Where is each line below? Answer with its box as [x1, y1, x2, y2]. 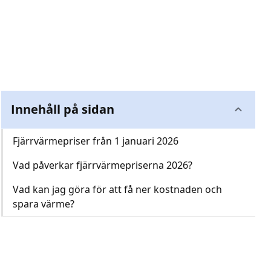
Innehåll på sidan [11, 101, 114, 117]
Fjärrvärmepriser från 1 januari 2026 [13, 134, 178, 148]
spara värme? [13, 197, 74, 211]
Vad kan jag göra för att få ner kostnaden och [13, 183, 222, 196]
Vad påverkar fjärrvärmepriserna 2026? [13, 158, 192, 172]
